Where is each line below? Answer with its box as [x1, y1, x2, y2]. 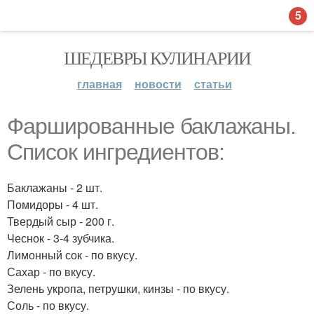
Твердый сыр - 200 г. [7, 213, 114, 229]
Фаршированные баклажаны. [7, 114, 296, 139]
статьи [193, 76, 232, 92]
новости [134, 76, 182, 92]
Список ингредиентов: [7, 139, 224, 165]
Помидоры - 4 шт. [7, 196, 98, 212]
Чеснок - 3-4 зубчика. [7, 230, 114, 246]
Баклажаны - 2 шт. [7, 179, 102, 196]
